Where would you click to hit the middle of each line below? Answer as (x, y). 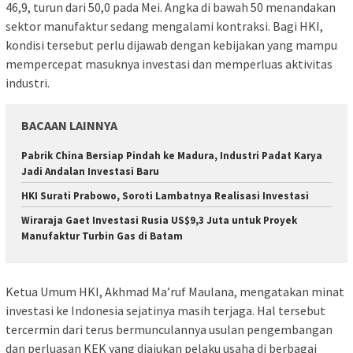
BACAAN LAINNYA (69, 125)
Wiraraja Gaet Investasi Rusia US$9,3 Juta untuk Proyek (159, 220)
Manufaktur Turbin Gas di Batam (102, 236)
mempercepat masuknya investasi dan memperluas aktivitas (169, 63)
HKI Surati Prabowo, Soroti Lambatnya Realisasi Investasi (165, 195)
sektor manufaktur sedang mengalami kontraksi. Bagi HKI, (164, 26)
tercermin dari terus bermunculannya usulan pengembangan (169, 330)
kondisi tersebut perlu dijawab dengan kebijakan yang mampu (171, 45)
